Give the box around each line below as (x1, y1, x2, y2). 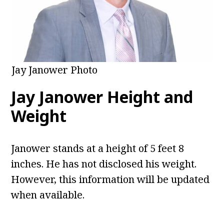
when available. (11, 188, 85, 202)
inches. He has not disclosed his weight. (11, 157, 197, 171)
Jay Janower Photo (11, 63, 97, 77)
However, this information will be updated (11, 172, 210, 186)
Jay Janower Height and (11, 86, 193, 108)
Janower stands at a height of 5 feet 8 (11, 141, 184, 155)
